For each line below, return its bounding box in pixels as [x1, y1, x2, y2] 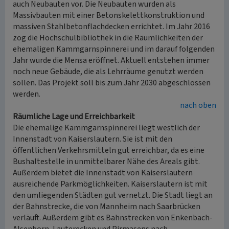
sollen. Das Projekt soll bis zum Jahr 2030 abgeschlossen [13, 77, 211, 88]
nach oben [180, 100, 216, 111]
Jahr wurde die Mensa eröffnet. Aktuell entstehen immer [13, 55, 210, 66]
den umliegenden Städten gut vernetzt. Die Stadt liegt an [13, 190, 213, 201]
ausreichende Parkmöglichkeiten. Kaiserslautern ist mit [13, 178, 208, 190]
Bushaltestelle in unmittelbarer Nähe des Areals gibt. [13, 156, 200, 167]
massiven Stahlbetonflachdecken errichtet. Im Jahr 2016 [13, 21, 210, 32]
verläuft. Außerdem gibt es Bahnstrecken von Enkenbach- [13, 212, 213, 223]
